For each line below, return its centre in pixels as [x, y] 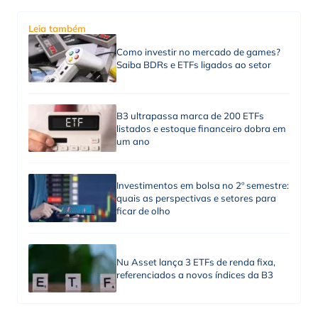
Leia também [57, 29]
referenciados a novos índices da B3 [194, 274]
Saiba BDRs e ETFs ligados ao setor [193, 65]
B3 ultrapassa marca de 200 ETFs [190, 115]
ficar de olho [143, 211]
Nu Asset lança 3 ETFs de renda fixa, [196, 262]
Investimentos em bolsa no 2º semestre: [202, 186]
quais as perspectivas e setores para [196, 198]
